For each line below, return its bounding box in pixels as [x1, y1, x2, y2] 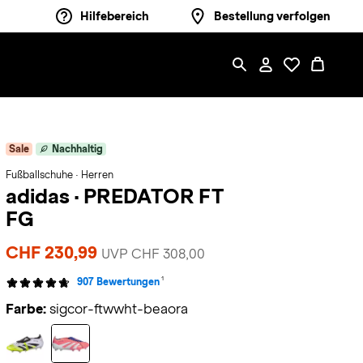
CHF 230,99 [5, 243, 101, 262]
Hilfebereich [80, 10, 149, 23]
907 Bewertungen [76, 276, 160, 288]
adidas [5, 185, 74, 207]
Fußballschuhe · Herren [5, 169, 113, 181]
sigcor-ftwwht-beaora [49, 301, 188, 317]
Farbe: [5, 301, 46, 317]
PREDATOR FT [83, 185, 224, 207]
